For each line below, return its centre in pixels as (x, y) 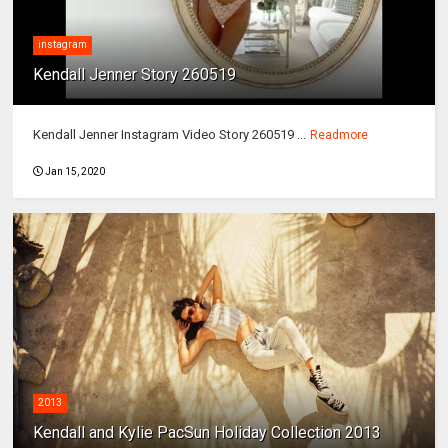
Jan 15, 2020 (75, 172)
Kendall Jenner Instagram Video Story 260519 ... (170, 135)
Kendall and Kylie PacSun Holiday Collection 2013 (207, 433)
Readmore (339, 135)
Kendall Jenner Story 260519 (135, 75)
